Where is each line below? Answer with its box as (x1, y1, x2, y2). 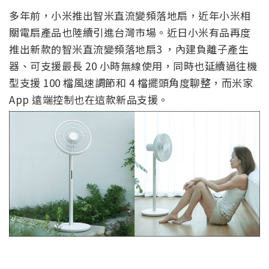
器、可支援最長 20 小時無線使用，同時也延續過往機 (9, 58, 257, 74)
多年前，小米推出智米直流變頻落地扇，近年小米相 (9, 8, 251, 23)
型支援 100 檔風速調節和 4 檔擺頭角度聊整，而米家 (9, 75, 253, 91)
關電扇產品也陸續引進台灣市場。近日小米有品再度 (9, 25, 251, 40)
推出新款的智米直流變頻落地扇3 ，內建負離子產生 (9, 41, 249, 57)
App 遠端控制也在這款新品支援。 (9, 92, 169, 107)
